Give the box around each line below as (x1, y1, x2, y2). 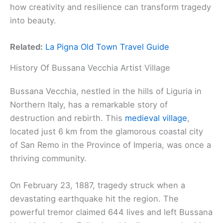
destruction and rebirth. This (10, 113, 125, 123)
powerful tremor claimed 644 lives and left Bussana (10, 207, 213, 217)
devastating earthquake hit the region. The (10, 193, 179, 204)
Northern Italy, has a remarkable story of (10, 100, 168, 110)
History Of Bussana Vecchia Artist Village (10, 63, 170, 73)
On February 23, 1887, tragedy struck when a (10, 180, 185, 190)
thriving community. (10, 153, 87, 164)
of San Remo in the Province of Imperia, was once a (10, 140, 211, 150)
